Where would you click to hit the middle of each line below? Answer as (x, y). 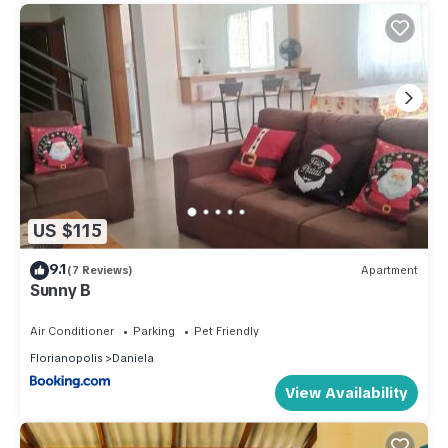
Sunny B (60, 290)
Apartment (389, 270)
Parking (154, 330)
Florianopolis (66, 357)
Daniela (133, 357)
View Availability (346, 393)
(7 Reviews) (100, 270)
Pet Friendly (226, 330)
